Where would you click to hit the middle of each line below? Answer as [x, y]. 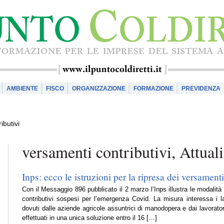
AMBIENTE [22, 88]
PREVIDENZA [201, 88]
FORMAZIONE [153, 88]
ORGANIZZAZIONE [99, 88]
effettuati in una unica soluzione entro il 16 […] [89, 218]
